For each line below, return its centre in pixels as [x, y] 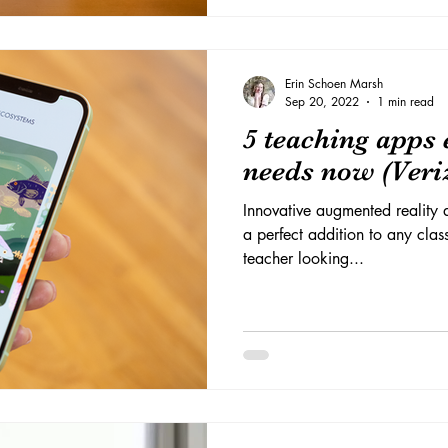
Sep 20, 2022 [322, 101]
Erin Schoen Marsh [334, 83]
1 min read [405, 101]
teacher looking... [303, 258]
